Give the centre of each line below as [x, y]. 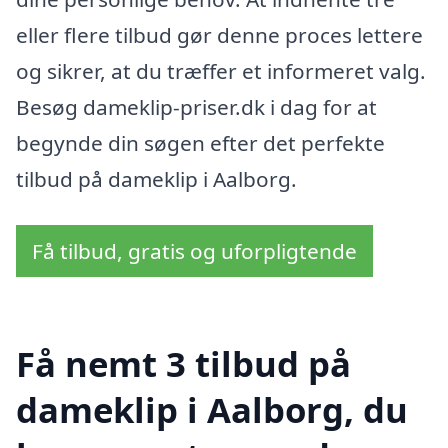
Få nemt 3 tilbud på [183, 364]
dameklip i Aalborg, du [212, 410]
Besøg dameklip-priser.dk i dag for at [196, 107]
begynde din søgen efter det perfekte [200, 143]
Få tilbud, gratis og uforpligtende [194, 250]
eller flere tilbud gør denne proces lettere [219, 35]
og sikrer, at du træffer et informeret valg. [221, 71]
